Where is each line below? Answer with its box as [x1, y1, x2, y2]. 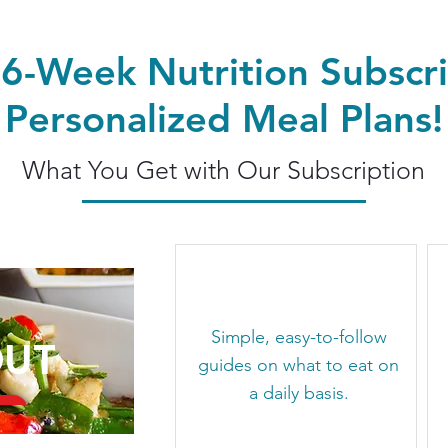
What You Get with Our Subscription [22, 155, 425, 185]
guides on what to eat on [198, 354, 399, 376]
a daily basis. [248, 382, 349, 404]
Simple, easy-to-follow [210, 326, 387, 348]
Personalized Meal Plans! [5, 95, 443, 142]
